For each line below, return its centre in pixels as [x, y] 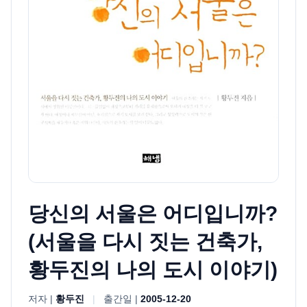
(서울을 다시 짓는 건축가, [145, 242]
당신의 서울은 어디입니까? [153, 214]
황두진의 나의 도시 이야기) [153, 270]
